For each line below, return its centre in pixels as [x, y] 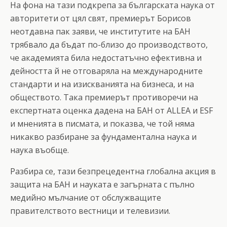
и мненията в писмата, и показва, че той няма [102, 123]
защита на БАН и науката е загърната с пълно [102, 184]
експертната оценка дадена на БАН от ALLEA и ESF [111, 110]
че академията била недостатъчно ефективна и [106, 58]
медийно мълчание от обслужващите [86, 197]
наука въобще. [40, 150]
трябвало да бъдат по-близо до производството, [109, 44]
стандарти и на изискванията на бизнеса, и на [102, 84]
